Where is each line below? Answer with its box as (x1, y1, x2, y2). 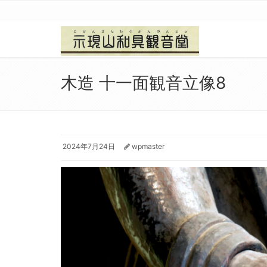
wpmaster (132, 142, 164, 151)
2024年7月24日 (61, 142, 115, 151)
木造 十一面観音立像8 (61, 73, 226, 93)
